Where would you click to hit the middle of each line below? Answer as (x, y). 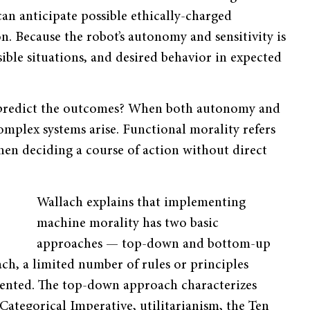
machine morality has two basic (128, 223)
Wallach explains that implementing (141, 202)
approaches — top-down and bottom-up (154, 244)
